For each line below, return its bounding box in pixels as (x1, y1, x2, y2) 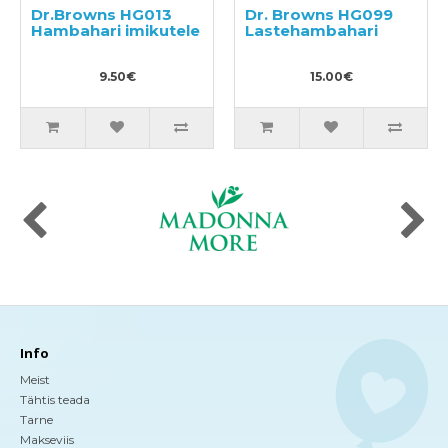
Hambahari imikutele (31, 20, 200, 40)
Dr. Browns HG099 (245, 4, 393, 24)
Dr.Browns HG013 (31, 4, 172, 24)
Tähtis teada (20, 391, 90, 407)
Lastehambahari (245, 20, 378, 40)
